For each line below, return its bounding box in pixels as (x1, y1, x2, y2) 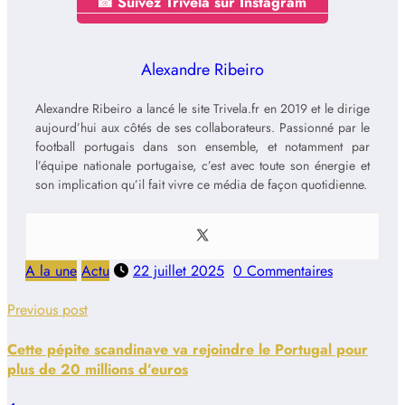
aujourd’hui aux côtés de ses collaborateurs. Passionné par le (35, 118, 370, 137)
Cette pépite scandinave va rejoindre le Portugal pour (7, 338, 368, 360)
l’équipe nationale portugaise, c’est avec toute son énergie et (35, 156, 370, 175)
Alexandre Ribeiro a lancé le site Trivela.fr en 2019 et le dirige (35, 99, 370, 118)
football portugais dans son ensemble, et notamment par (35, 137, 370, 156)
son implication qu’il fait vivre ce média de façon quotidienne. (35, 175, 367, 194)
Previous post (7, 299, 88, 321)
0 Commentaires (233, 260, 333, 282)
